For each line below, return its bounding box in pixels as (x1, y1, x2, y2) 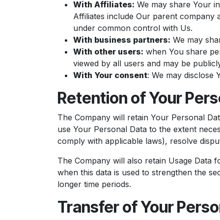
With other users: (73, 47, 143, 56)
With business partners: (73, 35, 170, 45)
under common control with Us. (73, 23, 192, 33)
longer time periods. (57, 179, 131, 189)
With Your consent (73, 70, 147, 80)
